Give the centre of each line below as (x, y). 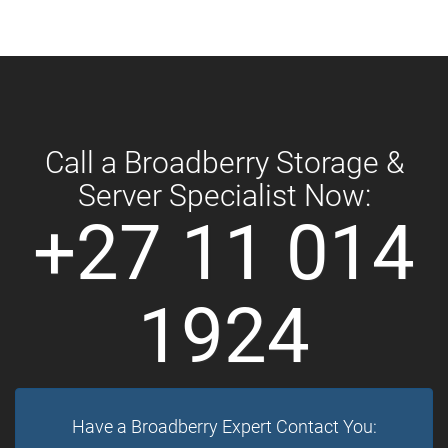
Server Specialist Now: (224, 195)
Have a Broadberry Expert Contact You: (224, 426)
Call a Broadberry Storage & (224, 162)
